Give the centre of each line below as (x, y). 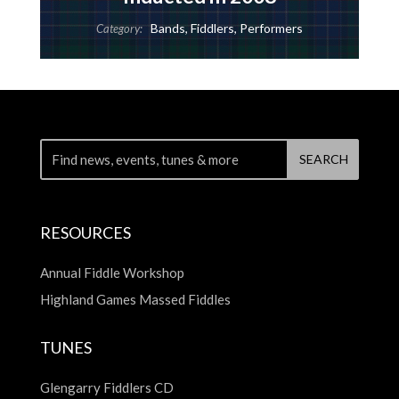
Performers (271, 28)
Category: (119, 28)
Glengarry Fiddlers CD (106, 388)
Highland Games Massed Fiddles (135, 300)
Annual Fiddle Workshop (112, 273)
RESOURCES (85, 233)
